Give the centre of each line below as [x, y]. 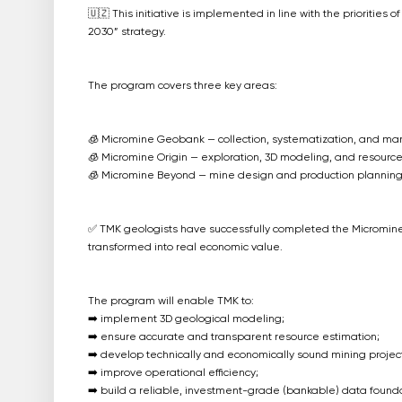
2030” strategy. [127, 33]
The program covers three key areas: [182, 87]
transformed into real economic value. [185, 248]
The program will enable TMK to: [170, 302]
